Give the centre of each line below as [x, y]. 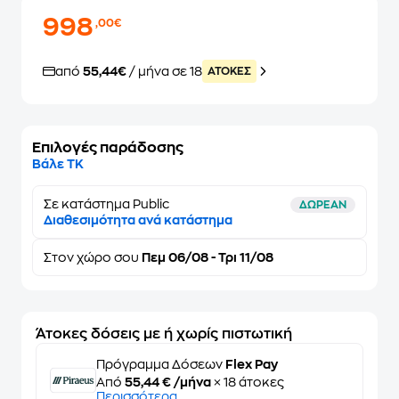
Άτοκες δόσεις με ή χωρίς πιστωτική [164, 334]
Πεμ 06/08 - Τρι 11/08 [206, 257]
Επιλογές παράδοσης [108, 148]
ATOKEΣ [229, 71]
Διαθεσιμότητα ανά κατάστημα [138, 220]
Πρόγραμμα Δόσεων [161, 364]
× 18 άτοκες [248, 382]
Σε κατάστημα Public [106, 204]
